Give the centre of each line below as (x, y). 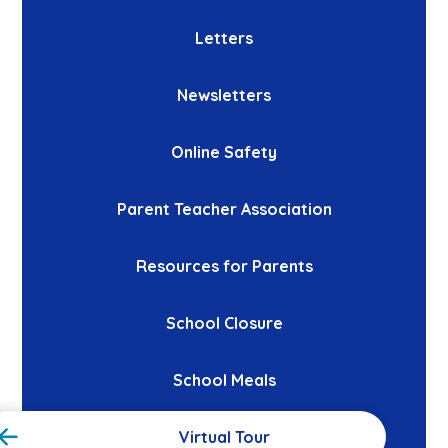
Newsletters (224, 94)
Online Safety (224, 151)
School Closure (224, 322)
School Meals (224, 379)
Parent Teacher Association (224, 208)
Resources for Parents (224, 265)
